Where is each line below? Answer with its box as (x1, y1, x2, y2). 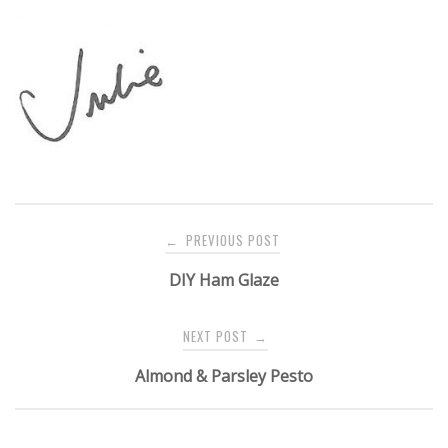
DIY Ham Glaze (169, 268, 279, 291)
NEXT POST (182, 327, 252, 347)
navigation (14, 243, 94, 275)
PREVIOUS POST (182, 230, 280, 250)
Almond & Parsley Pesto (135, 365, 313, 388)
